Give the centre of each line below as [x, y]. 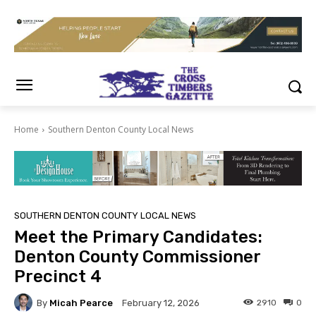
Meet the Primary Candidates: [138, 237]
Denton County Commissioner [137, 257]
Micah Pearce [81, 303]
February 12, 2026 [161, 303]
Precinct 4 [58, 277]
